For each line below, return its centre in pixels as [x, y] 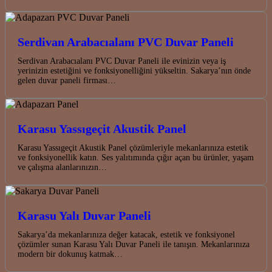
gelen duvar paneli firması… [67, 80]
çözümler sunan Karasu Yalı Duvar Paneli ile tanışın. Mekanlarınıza [134, 244]
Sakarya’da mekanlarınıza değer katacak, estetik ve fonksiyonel [126, 234]
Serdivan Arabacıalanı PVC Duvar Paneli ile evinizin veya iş [122, 61]
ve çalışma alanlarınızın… [62, 167]
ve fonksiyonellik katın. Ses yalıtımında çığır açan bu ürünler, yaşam [136, 157]
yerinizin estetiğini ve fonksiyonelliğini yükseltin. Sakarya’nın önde [134, 70]
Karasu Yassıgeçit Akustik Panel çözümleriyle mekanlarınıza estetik [133, 148]
